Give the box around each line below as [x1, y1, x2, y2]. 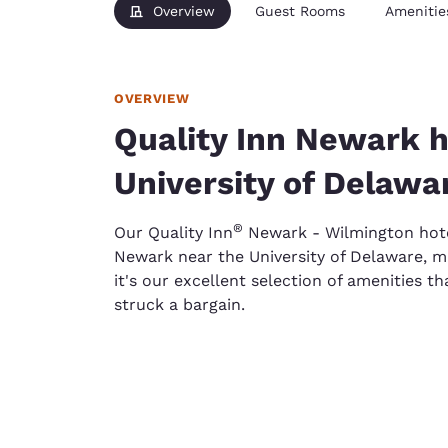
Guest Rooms [255, 3, 345, 19]
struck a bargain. [114, 295, 245, 314]
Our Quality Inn [114, 223, 233, 242]
